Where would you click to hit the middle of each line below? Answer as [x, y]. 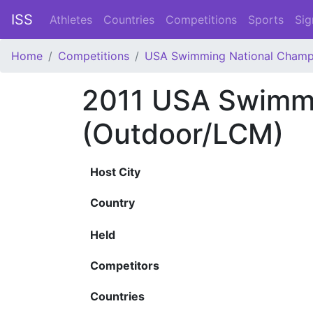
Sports [266, 20]
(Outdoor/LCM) [183, 134]
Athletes [71, 20]
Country [112, 203]
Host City [115, 172]
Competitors [125, 265]
